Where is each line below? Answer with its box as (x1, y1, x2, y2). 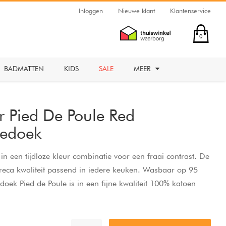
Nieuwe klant (118, 7, 155, 15)
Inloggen (79, 7, 103, 15)
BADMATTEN (4, 65, 44, 73)
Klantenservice (170, 7, 211, 15)
